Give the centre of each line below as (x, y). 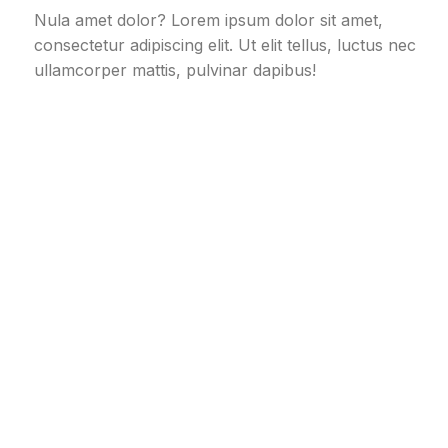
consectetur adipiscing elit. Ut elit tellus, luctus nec (225, 45)
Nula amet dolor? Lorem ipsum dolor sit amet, (208, 20)
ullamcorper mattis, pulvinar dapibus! (175, 70)
